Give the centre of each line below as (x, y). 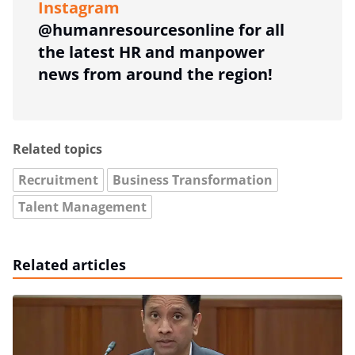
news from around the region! (155, 74)
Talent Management (82, 206)
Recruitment (58, 179)
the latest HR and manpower (151, 52)
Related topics (57, 149)
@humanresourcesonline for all (161, 29)
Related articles (69, 264)
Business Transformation (193, 179)
